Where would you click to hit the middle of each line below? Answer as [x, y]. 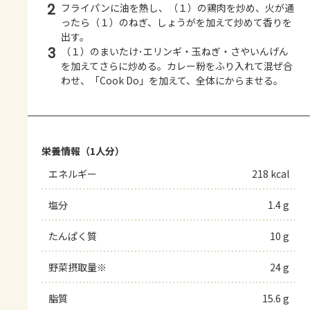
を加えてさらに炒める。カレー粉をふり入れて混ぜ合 [177, 65]
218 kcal [271, 173]
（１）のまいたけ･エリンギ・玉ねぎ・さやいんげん [175, 51]
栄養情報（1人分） [83, 151]
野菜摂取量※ [77, 267]
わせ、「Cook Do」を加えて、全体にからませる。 [172, 80]
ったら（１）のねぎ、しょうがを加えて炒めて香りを [176, 22]
